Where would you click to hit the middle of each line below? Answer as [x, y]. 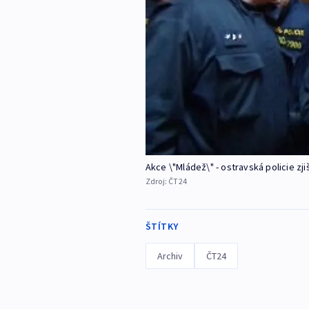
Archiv [170, 256]
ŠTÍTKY [162, 226]
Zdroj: [157, 181]
